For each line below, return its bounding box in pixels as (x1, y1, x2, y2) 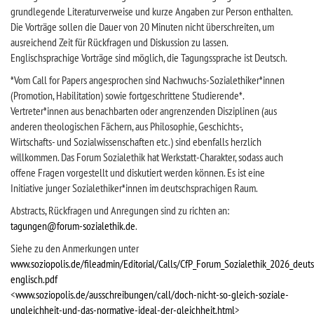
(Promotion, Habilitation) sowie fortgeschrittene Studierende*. (11, 88, 245, 102)
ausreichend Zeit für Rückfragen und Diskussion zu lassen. (11, 35, 228, 49)
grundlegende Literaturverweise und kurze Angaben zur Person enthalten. (11, 4, 293, 18)
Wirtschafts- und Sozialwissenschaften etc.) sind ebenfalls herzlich (11, 135, 261, 149)
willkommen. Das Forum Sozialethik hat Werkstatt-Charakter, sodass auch (11, 150, 283, 164)
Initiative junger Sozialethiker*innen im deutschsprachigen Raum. (11, 181, 258, 195)
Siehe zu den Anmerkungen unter (11, 241, 139, 255)
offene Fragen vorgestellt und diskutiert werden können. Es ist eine (11, 165, 265, 179)
